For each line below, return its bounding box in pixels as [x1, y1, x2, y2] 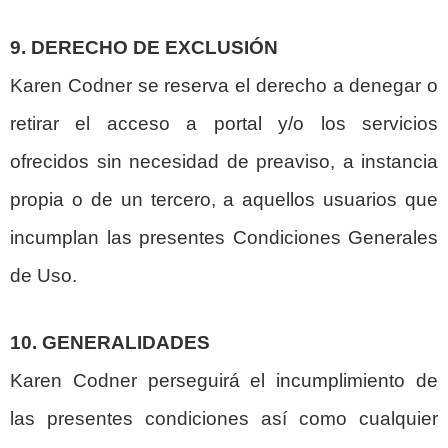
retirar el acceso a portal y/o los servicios [10, 112, 438, 134]
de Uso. [10, 264, 77, 286]
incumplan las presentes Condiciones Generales [10, 226, 438, 248]
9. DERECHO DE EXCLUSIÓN [10, 36, 278, 58]
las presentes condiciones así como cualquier [10, 407, 438, 429]
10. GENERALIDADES [10, 331, 210, 353]
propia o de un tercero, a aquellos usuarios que [10, 188, 438, 210]
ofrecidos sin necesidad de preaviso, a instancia [10, 150, 438, 172]
